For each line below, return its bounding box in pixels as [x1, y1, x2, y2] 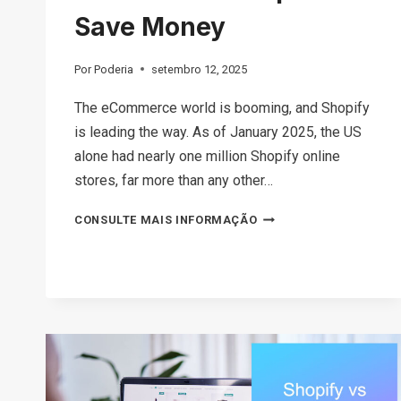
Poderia [94, 62, 134, 76]
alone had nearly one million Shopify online [74, 147, 340, 165]
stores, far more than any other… [74, 171, 273, 189]
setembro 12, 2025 [151, 62, 248, 76]
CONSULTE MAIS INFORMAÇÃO [74, 212, 258, 226]
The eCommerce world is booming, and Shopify [74, 98, 370, 116]
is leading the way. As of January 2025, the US [74, 123, 362, 141]
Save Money [74, 12, 226, 43]
